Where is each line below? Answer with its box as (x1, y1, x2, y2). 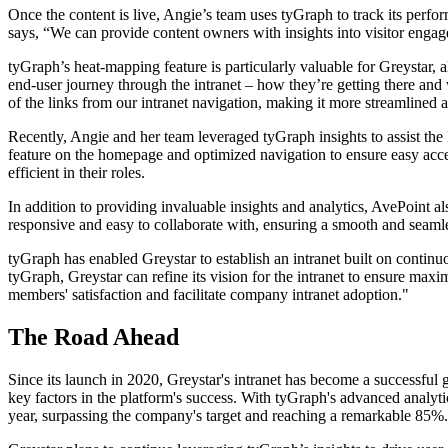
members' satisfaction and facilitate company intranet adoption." (8, 285, 409, 303)
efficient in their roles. (8, 163, 145, 181)
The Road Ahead (8, 323, 179, 350)
